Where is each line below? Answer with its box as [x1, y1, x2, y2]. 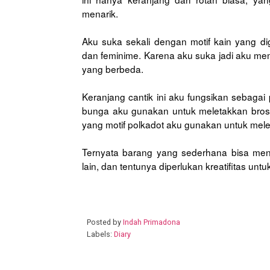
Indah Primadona [123, 217, 182, 227]
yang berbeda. [82, 61, 143, 75]
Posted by [87, 217, 123, 227]
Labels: [87, 229, 114, 239]
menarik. [82, 6, 118, 20]
